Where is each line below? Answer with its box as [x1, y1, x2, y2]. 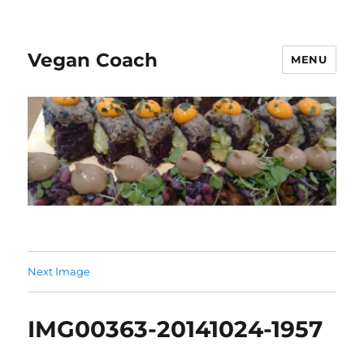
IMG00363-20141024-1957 [28, 314, 323, 343]
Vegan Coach [28, 48, 158, 71]
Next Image [28, 264, 91, 278]
